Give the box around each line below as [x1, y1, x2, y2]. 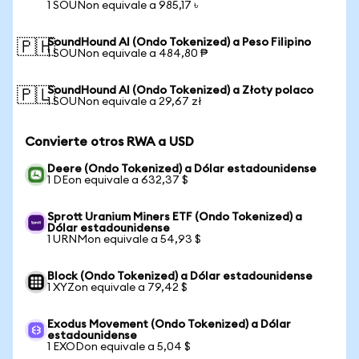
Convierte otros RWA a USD [25, 135, 194, 148]
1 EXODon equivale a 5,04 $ [47, 341, 191, 353]
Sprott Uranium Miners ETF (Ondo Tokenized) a [47, 212, 302, 223]
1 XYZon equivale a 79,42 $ [47, 282, 188, 293]
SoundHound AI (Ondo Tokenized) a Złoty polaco [47, 85, 313, 96]
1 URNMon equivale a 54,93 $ [47, 234, 201, 245]
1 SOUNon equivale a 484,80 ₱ [47, 48, 208, 59]
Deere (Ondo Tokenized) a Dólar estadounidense [47, 163, 317, 175]
